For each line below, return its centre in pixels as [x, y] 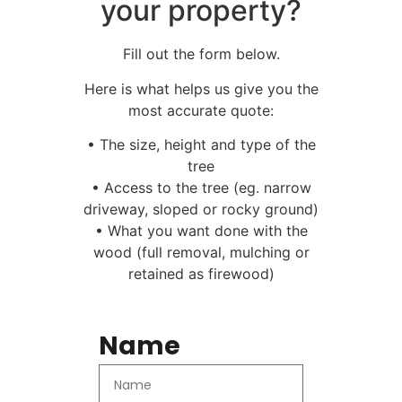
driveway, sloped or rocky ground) [201, 209]
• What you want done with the [201, 230]
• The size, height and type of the [201, 144]
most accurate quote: [201, 110]
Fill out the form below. [201, 54]
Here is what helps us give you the [201, 88]
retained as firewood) [201, 273]
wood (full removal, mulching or [201, 252]
